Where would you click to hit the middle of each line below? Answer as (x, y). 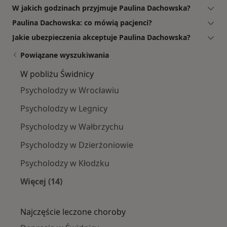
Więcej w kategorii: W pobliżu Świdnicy (119, 193)
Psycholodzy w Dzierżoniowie (77, 145)
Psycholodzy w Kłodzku (65, 163)
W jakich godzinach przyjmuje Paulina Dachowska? (101, 8)
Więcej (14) (41, 181)
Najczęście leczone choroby (73, 212)
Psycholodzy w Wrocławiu (70, 90)
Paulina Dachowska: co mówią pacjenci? (82, 22)
